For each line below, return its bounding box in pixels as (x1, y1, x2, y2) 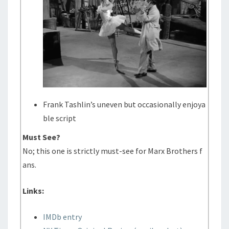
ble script (43, 113, 77, 123)
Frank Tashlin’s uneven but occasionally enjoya (43, 99, 206, 109)
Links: (22, 186, 44, 196)
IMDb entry (43, 212, 82, 222)
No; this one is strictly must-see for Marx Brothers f (22, 146, 203, 156)
